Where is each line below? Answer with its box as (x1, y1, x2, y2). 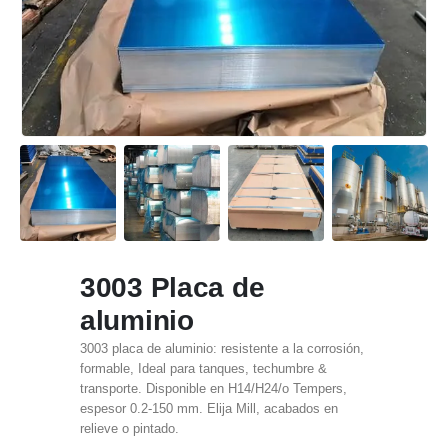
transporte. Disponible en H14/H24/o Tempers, (80, 381, 347, 397)
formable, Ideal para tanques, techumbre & (80, 361, 327, 377)
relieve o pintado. (80, 421, 179, 437)
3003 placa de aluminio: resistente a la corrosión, (80, 341, 364, 357)
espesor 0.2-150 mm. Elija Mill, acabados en (80, 401, 338, 417)
